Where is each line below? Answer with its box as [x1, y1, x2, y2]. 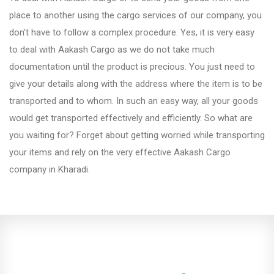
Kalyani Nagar [26, 131, 91, 143]
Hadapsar [26, 46, 72, 58]
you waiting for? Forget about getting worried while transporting [9, 130, 265, 141]
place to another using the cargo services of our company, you [9, 10, 262, 21]
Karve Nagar [26, 173, 86, 185]
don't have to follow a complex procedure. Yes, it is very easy [9, 27, 254, 38]
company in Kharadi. [9, 164, 90, 175]
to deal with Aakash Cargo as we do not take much [9, 44, 215, 55]
